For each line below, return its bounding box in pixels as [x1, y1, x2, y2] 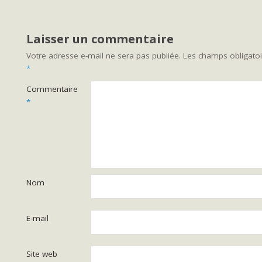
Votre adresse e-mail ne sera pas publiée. [26, 50, 181, 61]
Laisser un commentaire [26, 30, 174, 47]
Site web [26, 248, 57, 259]
